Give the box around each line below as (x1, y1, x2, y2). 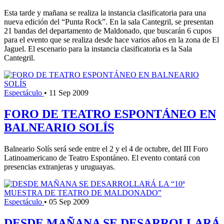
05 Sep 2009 (49, 197, 89, 206)
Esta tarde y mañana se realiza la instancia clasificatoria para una (4, 8, 206, 17)
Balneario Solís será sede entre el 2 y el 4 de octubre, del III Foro (4, 144, 208, 153)
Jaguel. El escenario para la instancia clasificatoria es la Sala (4, 44, 192, 53)
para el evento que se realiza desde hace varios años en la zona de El (4, 35, 219, 44)
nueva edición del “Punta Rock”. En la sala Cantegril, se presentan (4, 17, 213, 26)
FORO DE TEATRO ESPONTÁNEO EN (4, 107, 216, 121)
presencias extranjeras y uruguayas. (4, 162, 115, 171)
